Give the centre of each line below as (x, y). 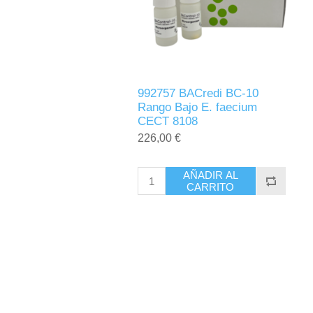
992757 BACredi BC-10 (198, 94)
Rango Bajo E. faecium (197, 108)
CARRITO (211, 187)
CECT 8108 (167, 122)
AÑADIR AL (210, 175)
